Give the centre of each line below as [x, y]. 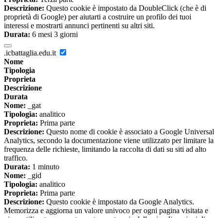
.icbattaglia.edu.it [31, 53]
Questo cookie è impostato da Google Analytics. [119, 202]
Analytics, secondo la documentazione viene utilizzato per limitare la [109, 141]
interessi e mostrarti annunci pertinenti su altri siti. [79, 26]
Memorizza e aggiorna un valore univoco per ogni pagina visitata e [106, 211]
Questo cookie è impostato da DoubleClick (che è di [125, 8]
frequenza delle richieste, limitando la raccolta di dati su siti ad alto [105, 149]
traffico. [16, 158]
